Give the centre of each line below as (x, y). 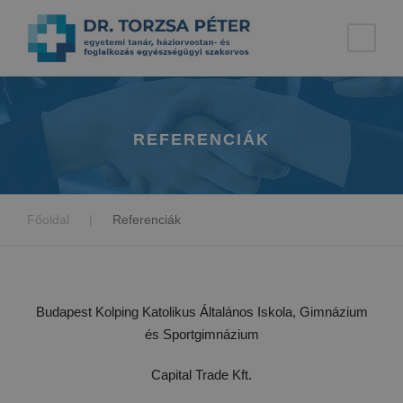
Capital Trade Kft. (201, 375)
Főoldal (48, 220)
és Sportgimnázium (201, 335)
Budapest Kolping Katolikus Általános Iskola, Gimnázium (201, 312)
